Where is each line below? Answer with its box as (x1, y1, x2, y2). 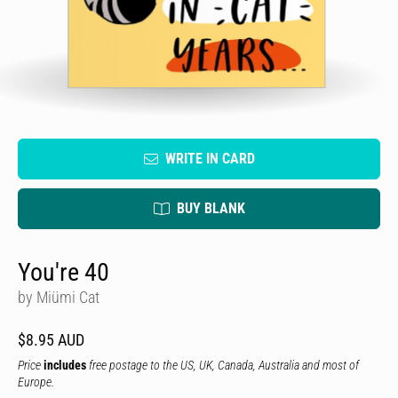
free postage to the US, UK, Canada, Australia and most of (86, 358, 359, 372)
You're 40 (18, 258, 109, 287)
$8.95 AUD (18, 330, 84, 349)
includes (44, 358, 86, 372)
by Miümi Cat (18, 288, 99, 306)
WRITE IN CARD (164, 150, 255, 167)
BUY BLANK (176, 200, 245, 217)
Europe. (18, 375, 54, 389)
